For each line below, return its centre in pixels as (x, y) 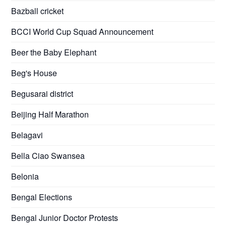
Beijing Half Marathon (50, 114)
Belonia (25, 176)
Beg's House (34, 73)
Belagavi (27, 135)
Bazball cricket (38, 11)
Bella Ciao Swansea (48, 155)
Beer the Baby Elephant (54, 52)
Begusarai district (42, 93)
